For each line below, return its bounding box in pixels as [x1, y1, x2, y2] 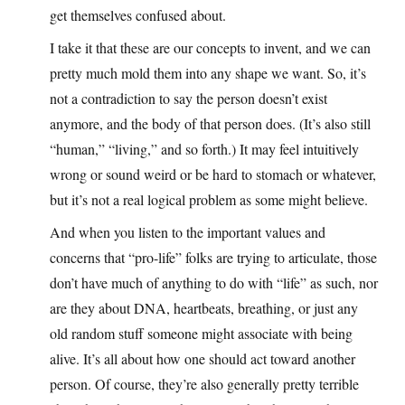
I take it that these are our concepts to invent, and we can [50, 37, 371, 57]
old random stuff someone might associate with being [50, 323, 353, 343]
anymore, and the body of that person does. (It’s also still [50, 113, 371, 133]
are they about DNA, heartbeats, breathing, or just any [50, 297, 358, 317]
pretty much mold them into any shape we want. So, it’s [50, 62, 366, 82]
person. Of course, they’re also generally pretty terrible [50, 373, 359, 393]
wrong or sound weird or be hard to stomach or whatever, [50, 164, 376, 184]
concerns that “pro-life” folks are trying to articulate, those [50, 247, 377, 267]
